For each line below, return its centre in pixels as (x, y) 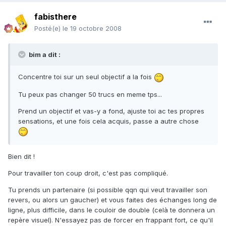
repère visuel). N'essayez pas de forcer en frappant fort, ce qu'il (110, 220)
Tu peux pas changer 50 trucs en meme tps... (90, 94)
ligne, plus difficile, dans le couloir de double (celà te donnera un (111, 210)
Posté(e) (48, 29)
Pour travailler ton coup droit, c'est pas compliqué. (88, 173)
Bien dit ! (21, 157)
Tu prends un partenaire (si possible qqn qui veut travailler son (108, 190)
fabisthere (55, 17)
